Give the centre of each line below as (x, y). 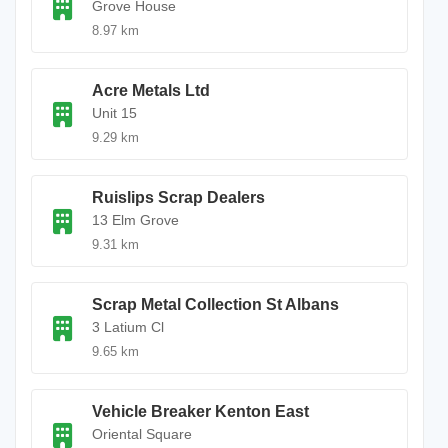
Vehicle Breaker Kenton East (200, 411)
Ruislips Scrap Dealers (178, 197)
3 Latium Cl (128, 327)
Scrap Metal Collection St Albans (215, 304)
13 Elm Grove (135, 220)
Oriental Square (142, 434)
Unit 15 (114, 113)
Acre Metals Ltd (151, 90)
